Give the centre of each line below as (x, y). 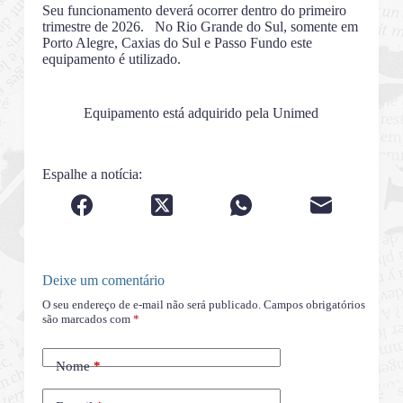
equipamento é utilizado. (111, 59)
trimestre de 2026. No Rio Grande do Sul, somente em (200, 27)
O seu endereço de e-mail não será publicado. (151, 305)
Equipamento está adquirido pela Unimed (201, 113)
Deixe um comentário (103, 281)
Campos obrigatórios (314, 305)
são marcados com (87, 319)
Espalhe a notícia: (92, 175)
